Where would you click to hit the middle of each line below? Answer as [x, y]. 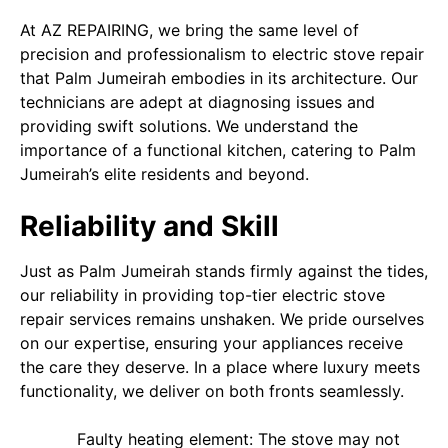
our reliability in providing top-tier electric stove [202, 295]
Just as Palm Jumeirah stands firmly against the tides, [224, 271]
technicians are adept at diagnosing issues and [197, 102]
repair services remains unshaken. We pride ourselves [222, 319]
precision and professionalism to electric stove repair [222, 54]
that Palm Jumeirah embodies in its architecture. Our [219, 78]
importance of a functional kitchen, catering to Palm [218, 150]
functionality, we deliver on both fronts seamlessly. [212, 391]
